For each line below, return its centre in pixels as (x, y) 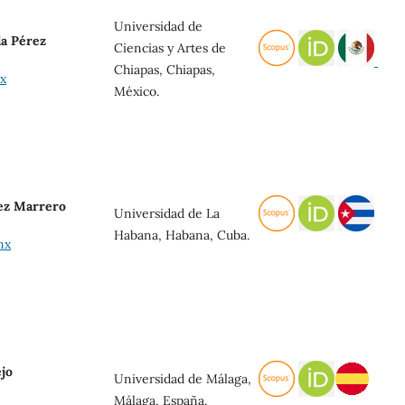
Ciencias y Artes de (170, 47)
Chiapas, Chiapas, (165, 69)
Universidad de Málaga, (183, 378)
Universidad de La (167, 213)
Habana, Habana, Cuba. (182, 235)
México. (137, 91)
